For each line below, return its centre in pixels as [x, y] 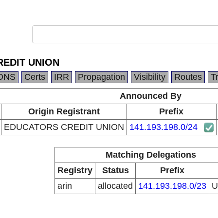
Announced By [151, 96]
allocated [115, 186]
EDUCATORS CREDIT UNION [64, 127]
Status [115, 170]
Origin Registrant [64, 111]
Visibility [150, 77]
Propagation [101, 77]
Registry [75, 170]
